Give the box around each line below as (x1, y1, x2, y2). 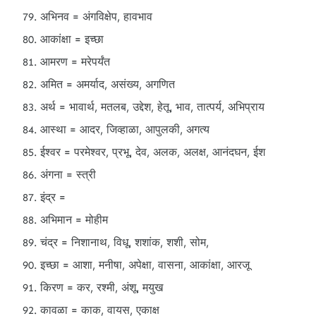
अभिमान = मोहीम (40, 213, 108, 226)
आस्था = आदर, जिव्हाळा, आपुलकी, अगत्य (40, 123, 209, 136)
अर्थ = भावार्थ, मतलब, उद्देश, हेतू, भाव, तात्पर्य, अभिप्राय (40, 100, 265, 114)
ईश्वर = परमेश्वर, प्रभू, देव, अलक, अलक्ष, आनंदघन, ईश (40, 145, 265, 159)
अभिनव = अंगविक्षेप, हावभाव (40, 10, 152, 23)
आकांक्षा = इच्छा (40, 32, 104, 46)
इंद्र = (40, 190, 69, 204)
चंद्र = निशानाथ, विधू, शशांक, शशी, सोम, (40, 236, 209, 249)
